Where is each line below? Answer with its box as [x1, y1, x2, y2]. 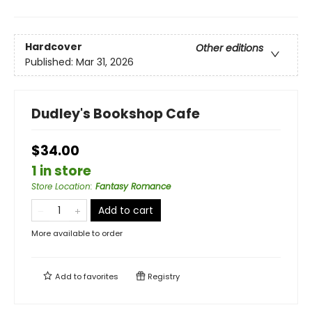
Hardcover [25, 40, 82, 54]
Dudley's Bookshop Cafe [31, 104, 200, 123]
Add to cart [98, 203, 153, 217]
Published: [25, 55, 76, 70]
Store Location [31, 180, 91, 192]
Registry [146, 270, 180, 282]
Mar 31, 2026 [76, 55, 134, 70]
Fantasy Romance [95, 180, 171, 192]
